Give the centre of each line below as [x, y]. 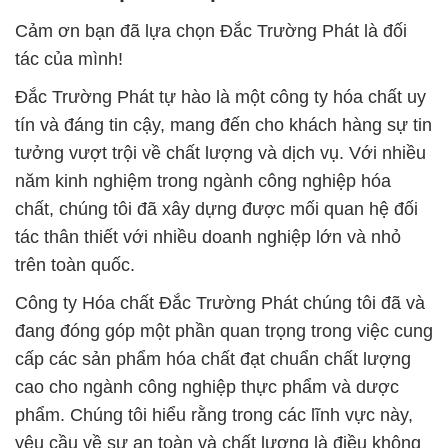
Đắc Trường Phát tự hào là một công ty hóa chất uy [220, 97]
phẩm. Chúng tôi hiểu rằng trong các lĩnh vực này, [214, 415]
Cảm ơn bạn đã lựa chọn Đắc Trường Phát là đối [211, 31]
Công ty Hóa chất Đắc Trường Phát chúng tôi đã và [220, 303]
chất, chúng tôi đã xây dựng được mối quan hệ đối [216, 209]
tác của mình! [69, 59]
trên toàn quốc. [75, 265]
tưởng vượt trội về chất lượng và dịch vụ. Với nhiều [220, 153]
